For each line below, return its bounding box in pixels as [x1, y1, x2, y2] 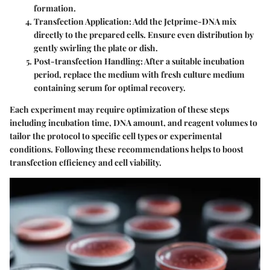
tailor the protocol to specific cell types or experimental [10, 130, 222, 142]
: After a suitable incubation [140, 55, 245, 67]
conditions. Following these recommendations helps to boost [10, 143, 243, 155]
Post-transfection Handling [34, 55, 140, 67]
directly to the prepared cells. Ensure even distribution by [34, 29, 254, 41]
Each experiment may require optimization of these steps [10, 104, 229, 116]
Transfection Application [34, 16, 129, 28]
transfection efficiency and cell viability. [10, 157, 162, 169]
